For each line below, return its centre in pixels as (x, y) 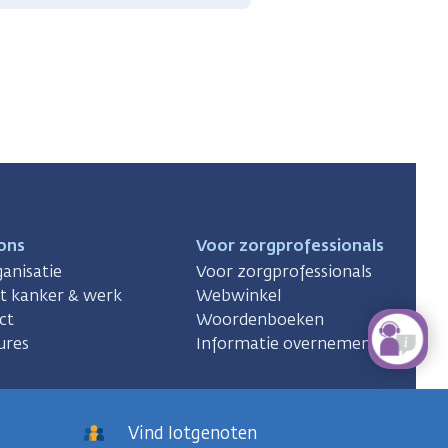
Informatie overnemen (283, 343)
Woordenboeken (259, 319)
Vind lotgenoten (192, 432)
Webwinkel (238, 295)
